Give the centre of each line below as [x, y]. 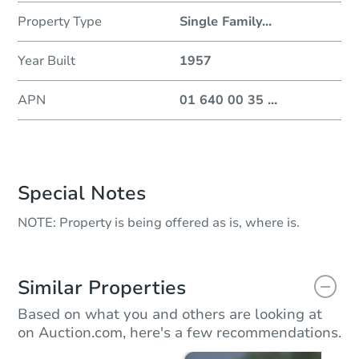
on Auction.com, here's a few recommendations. [179, 333]
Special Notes [82, 194]
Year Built [46, 61]
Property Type [60, 22]
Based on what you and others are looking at [170, 315]
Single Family [221, 22]
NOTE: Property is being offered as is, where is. [159, 223]
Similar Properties [102, 288]
